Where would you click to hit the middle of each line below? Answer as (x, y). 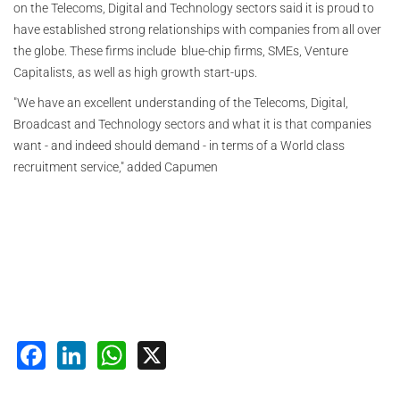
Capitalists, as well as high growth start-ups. (135, 73)
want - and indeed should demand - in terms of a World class (179, 146)
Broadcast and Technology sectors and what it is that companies (192, 125)
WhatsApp (194, 353)
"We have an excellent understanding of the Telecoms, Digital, (181, 103)
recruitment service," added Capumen (116, 167)
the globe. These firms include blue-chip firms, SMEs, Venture (181, 51)
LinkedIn (142, 353)
